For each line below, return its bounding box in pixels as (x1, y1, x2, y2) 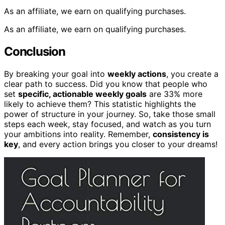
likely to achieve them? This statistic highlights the (4, 98, 196, 109)
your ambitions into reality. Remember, (4, 129, 153, 139)
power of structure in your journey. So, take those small (4, 108, 215, 119)
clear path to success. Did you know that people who (4, 78, 207, 89)
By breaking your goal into (4, 68, 107, 79)
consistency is (153, 129, 209, 139)
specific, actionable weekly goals (18, 88, 147, 99)
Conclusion (4, 44, 65, 59)
